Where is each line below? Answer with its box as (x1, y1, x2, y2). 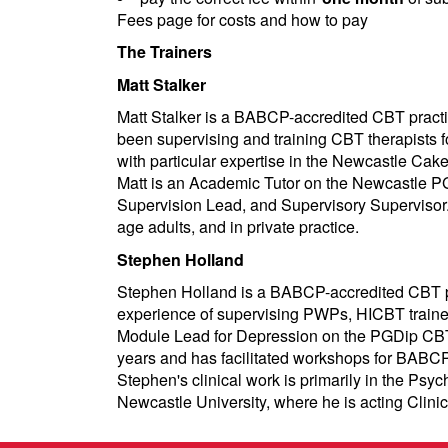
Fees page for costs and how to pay (117, 7, 368, 31)
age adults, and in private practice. (117, 215, 359, 238)
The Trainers (117, 40, 212, 63)
